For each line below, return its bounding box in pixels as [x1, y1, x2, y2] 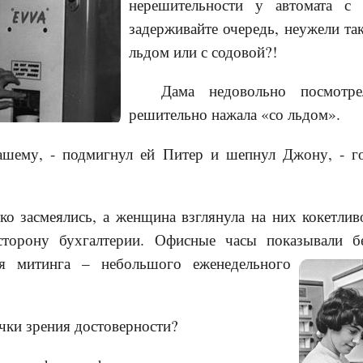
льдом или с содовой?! [129, 41, 277, 62]
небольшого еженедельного [101, 253, 291, 274]
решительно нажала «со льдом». [129, 104, 340, 125]
